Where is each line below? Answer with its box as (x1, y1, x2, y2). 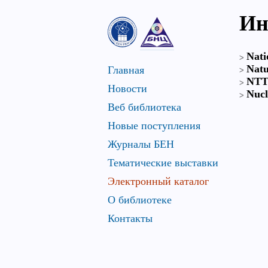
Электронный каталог (108, 175, 209, 187)
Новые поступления (108, 120, 200, 132)
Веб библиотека (108, 101, 181, 113)
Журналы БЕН (108, 138, 174, 150)
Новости (108, 83, 147, 95)
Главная (108, 64, 144, 76)
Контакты (108, 212, 153, 224)
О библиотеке (108, 194, 172, 206)
